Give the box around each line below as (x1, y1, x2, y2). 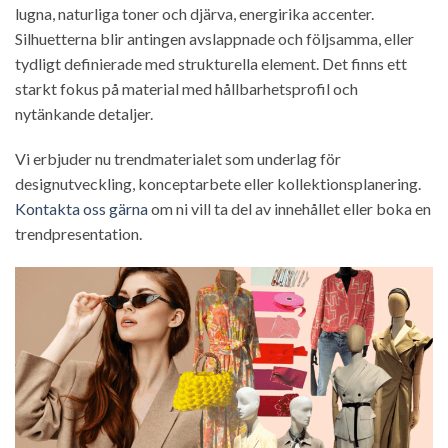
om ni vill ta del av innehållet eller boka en (148, 199, 431, 219)
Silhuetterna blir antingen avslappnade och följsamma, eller (15, 28, 414, 48)
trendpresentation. (15, 224, 142, 244)
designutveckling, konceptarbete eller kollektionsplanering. (15, 174, 421, 194)
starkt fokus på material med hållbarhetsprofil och (15, 78, 358, 98)
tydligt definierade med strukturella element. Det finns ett (15, 53, 407, 73)
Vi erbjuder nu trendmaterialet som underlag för (15, 149, 341, 169)
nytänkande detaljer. (15, 103, 153, 123)
